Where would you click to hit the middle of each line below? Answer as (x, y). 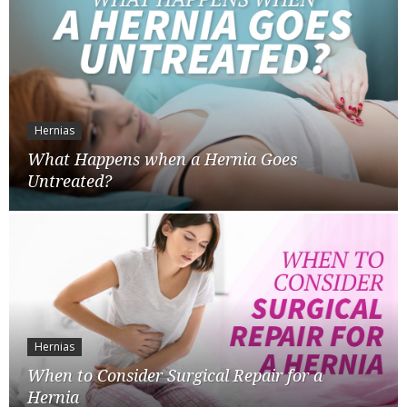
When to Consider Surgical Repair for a (175, 375)
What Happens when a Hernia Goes (162, 159)
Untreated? (69, 181)
